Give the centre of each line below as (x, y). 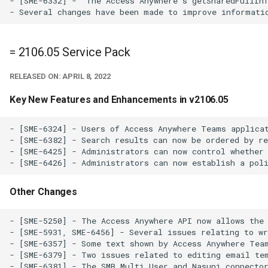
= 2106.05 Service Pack (70, 52)
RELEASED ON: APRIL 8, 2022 (60, 77)
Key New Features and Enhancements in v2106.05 (119, 100)
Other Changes (43, 192)
